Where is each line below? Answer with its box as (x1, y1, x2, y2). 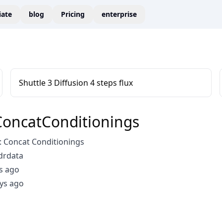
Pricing (61, 9, 85, 19)
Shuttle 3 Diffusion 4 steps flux (19, 77, 133, 88)
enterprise (102, 9, 137, 19)
